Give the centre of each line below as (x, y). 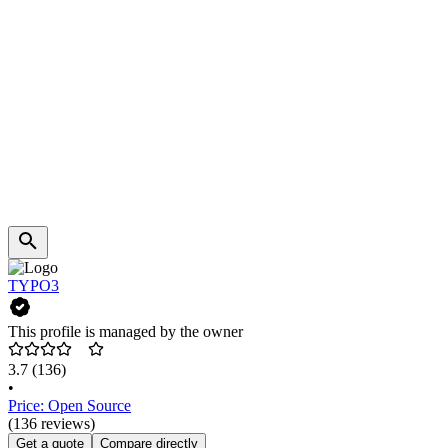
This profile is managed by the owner (125, 332)
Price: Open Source (69, 406)
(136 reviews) (51, 424)
